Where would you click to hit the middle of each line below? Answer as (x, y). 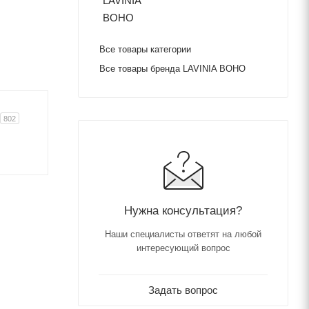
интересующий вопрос (183, 248)
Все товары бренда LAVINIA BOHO (172, 68)
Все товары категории (145, 49)
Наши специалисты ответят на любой (183, 234)
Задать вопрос (183, 290)
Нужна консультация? (183, 210)
